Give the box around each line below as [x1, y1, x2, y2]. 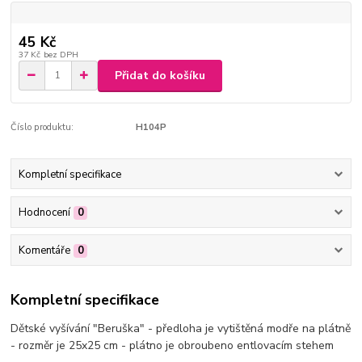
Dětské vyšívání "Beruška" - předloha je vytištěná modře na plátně [11, 320, 351, 336]
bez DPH [43, 48, 78, 61]
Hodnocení [18, 204, 70, 220]
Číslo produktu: [11, 121, 74, 134]
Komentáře [18, 243, 70, 259]
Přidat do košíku [115, 67, 205, 83]
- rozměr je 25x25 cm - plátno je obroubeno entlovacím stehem [11, 337, 335, 353]
